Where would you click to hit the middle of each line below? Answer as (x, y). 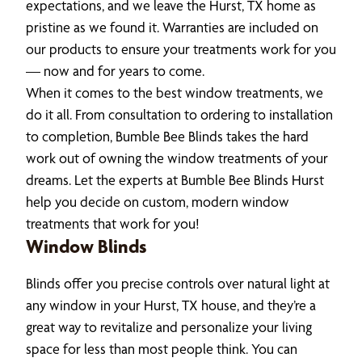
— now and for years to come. (115, 70)
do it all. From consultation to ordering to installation (179, 114)
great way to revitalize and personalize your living (169, 326)
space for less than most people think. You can (162, 348)
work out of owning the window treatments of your (177, 158)
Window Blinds (86, 246)
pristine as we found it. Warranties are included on (172, 27)
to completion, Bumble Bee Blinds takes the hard (167, 136)
